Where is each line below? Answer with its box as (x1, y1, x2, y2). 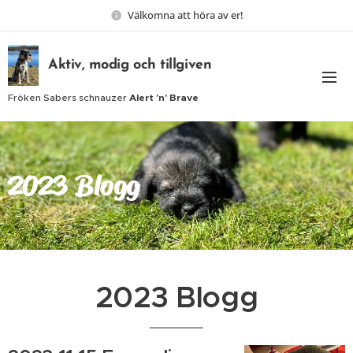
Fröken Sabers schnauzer (8, 91, 129, 103)
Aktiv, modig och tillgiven (48, 57, 212, 72)
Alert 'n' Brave (129, 91, 199, 103)
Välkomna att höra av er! (127, 7, 243, 22)
